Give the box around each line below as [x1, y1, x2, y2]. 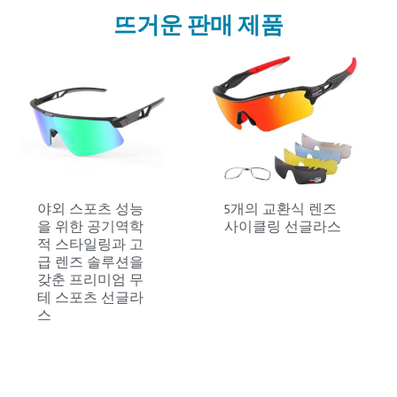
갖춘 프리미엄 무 [36, 270, 144, 294]
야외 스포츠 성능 [36, 199, 144, 223]
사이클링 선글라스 [224, 217, 342, 241]
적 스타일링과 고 [36, 235, 144, 259]
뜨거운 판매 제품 [113, 10, 284, 39]
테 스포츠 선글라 [36, 288, 144, 312]
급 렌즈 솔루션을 [36, 253, 144, 276]
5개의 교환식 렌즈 [224, 199, 338, 223]
